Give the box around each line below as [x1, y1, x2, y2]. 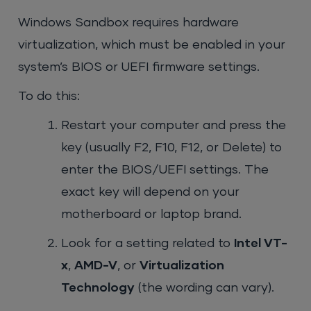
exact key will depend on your [61, 186, 240, 199]
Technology [61, 282, 135, 295]
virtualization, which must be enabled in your [18, 39, 286, 52]
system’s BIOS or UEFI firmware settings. [18, 61, 260, 74]
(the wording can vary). [135, 282, 275, 295]
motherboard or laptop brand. [61, 208, 242, 221]
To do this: [18, 90, 81, 103]
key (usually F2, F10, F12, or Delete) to [61, 142, 283, 155]
